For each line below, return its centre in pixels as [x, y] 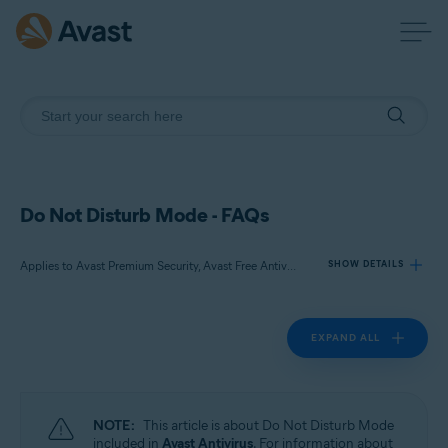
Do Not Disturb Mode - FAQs [144, 215]
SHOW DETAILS [366, 263]
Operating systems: [92, 427]
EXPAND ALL [345, 337]
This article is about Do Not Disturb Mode [268, 425]
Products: [68, 339]
